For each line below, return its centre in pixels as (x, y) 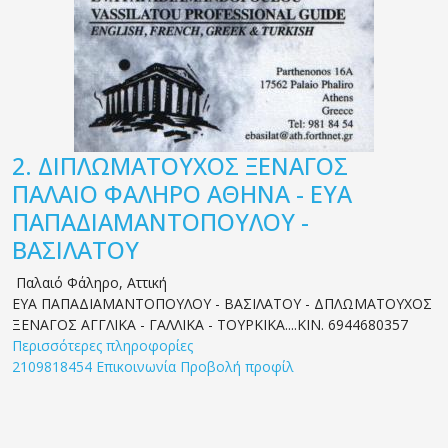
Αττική (147, 282)
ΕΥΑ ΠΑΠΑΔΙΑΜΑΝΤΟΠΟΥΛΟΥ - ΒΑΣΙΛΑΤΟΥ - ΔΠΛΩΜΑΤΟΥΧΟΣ (222, 303)
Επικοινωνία (136, 366)
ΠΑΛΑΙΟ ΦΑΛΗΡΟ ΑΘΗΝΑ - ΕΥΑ (182, 193)
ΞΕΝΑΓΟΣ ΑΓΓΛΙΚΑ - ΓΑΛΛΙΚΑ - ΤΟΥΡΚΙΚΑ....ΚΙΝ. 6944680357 (210, 324)
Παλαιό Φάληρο (67, 282)
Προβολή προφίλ (237, 366)
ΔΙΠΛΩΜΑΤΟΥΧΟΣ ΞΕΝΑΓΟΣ (193, 165)
